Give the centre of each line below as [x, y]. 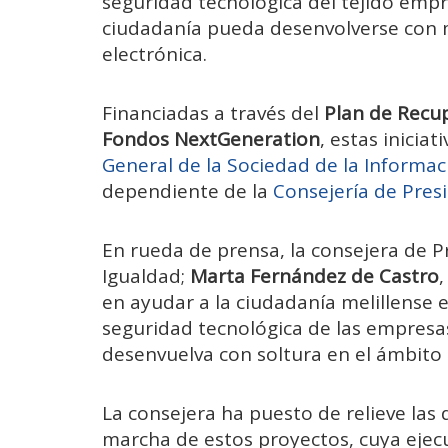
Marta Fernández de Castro [314, 276]
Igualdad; [146, 276]
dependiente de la [187, 190]
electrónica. [154, 53]
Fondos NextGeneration [211, 138]
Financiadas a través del [213, 112]
